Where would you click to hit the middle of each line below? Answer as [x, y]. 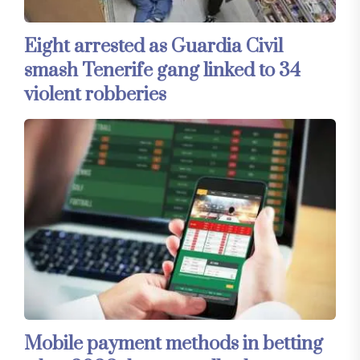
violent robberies [95, 94]
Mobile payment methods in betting [174, 344]
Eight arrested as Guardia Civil [153, 46]
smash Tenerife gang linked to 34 [162, 70]
